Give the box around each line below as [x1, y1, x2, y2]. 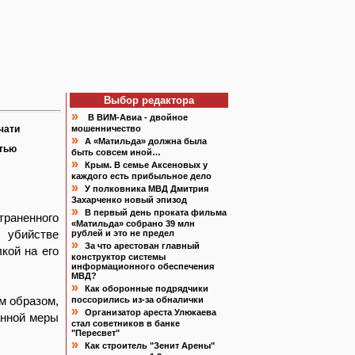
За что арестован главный [85, 241, 200, 250]
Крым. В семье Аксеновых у [85, 160, 208, 170]
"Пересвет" [71, 328, 120, 338]
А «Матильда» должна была [85, 136, 207, 146]
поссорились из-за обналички [71, 295, 204, 304]
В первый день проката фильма [85, 208, 227, 217]
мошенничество [71, 124, 141, 133]
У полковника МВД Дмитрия [85, 184, 208, 193]
